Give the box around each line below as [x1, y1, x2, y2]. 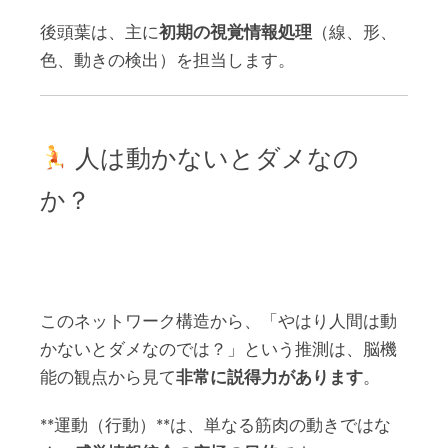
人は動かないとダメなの [68, 140, 359, 173]
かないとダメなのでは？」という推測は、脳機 [40, 341, 397, 359]
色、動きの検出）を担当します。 [40, 52, 295, 70]
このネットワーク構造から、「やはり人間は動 [40, 313, 397, 331]
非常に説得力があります [176, 369, 363, 387]
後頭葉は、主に [40, 24, 159, 42]
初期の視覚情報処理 [159, 24, 312, 42]
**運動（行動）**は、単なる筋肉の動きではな [40, 417, 391, 435]
